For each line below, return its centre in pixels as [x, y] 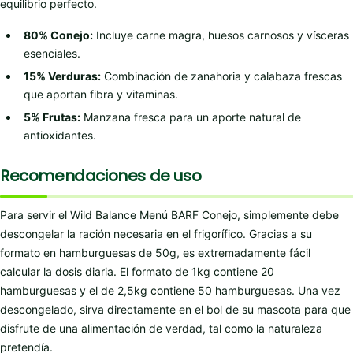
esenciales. [52, 54]
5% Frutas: [52, 117]
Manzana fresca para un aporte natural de [191, 117]
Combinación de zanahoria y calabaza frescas [221, 76]
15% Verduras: [62, 76]
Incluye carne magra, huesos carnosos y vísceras [221, 35]
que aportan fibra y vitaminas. [101, 95]
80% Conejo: [58, 35]
